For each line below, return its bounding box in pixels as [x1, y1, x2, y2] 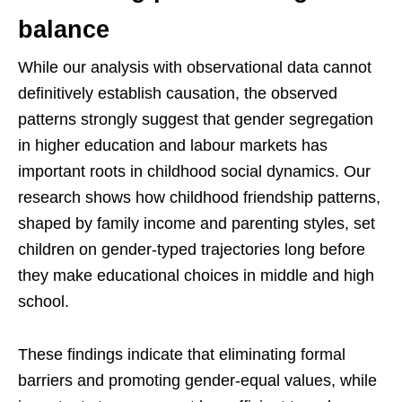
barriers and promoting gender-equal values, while [18, 371, 377, 389]
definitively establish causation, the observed [18, 83, 337, 102]
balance [18, 15, 109, 43]
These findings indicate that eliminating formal [18, 345, 345, 363]
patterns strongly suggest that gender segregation [18, 109, 373, 128]
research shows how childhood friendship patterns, [18, 188, 380, 206]
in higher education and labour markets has [18, 135, 328, 154]
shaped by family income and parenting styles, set [18, 214, 375, 232]
